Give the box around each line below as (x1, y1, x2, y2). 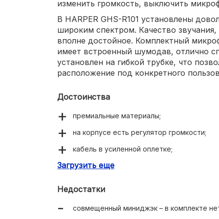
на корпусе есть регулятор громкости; (73, 128, 206, 136)
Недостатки (57, 184, 105, 194)
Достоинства (57, 91, 110, 102)
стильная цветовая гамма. (73, 177, 163, 186)
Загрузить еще (57, 160, 114, 170)
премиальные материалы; (73, 111, 161, 120)
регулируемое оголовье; (73, 161, 158, 170)
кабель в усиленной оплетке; (73, 144, 173, 153)
